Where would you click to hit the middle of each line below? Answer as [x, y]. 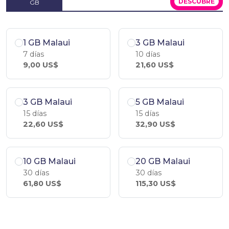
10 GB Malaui [49, 161]
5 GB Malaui [160, 102]
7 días [33, 54]
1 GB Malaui [47, 43]
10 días [148, 54]
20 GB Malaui [163, 161]
